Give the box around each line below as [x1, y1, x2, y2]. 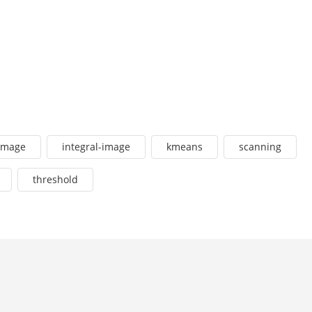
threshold [33, 173, 78, 187]
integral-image [62, 140, 130, 154]
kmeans [166, 140, 203, 154]
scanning [239, 140, 281, 154]
